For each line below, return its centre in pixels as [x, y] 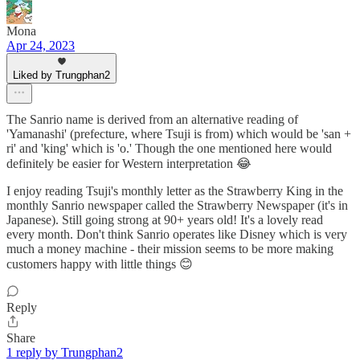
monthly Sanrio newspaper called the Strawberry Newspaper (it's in [177, 206]
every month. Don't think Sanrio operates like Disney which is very [177, 235]
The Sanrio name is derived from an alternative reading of [152, 120]
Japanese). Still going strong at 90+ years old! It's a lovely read [165, 220]
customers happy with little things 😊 [100, 264]
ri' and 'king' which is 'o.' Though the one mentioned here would [169, 149]
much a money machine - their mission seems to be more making [170, 249]
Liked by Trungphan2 [61, 76]
